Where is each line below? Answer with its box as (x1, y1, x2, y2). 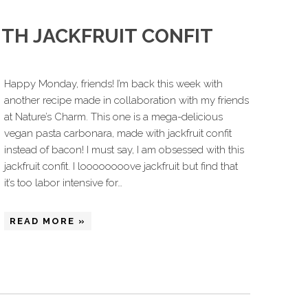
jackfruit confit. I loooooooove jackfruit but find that (4, 160, 238, 173)
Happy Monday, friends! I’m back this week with (4, 78, 223, 90)
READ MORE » (10, 216, 86, 226)
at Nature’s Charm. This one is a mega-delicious (4, 111, 223, 123)
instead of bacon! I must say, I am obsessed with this (4, 144, 244, 156)
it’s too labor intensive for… (4, 177, 122, 189)
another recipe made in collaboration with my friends (4, 94, 249, 107)
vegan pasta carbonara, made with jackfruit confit (4, 127, 232, 140)
